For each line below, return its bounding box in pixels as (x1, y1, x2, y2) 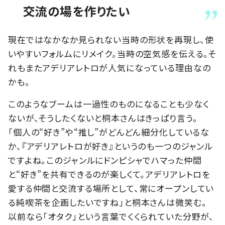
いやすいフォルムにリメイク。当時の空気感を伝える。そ (8, 47, 217, 60)
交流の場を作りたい (23, 2, 131, 20)
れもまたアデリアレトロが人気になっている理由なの (8, 61, 211, 74)
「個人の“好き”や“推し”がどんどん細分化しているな (8, 125, 210, 138)
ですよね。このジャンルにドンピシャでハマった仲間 (8, 153, 202, 166)
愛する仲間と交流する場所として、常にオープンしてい (8, 181, 214, 194)
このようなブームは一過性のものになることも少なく (8, 97, 209, 110)
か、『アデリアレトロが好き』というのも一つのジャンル (8, 139, 213, 152)
